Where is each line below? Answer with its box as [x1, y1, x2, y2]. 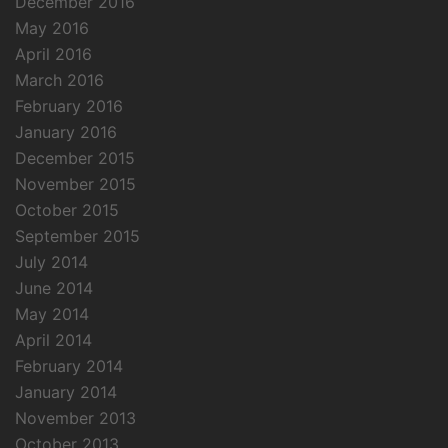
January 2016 [15, 122, 117, 142]
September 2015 [15, 226, 140, 246]
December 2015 [15, 148, 135, 168]
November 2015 [15, 174, 136, 194]
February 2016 [15, 96, 123, 116]
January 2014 [15, 382, 117, 402]
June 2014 [15, 278, 93, 298]
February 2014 [15, 356, 123, 376]
